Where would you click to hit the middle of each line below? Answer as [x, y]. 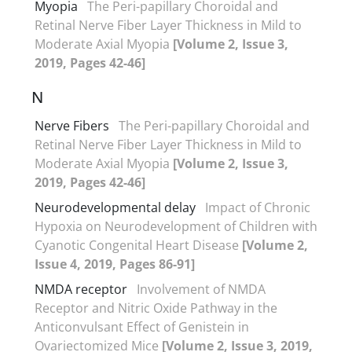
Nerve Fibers [72, 125]
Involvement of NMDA [201, 289]
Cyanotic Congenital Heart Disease [138, 245]
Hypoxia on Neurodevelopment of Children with [176, 226]
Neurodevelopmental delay [115, 207]
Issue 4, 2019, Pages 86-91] [115, 264]
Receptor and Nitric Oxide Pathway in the [156, 308]
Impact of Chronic [258, 207]
